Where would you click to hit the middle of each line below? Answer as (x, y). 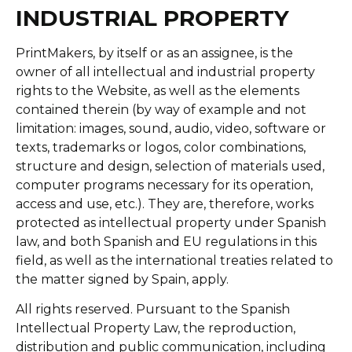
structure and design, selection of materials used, (170, 166)
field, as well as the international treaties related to (174, 260)
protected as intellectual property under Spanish (171, 222)
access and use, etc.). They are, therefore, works (165, 203)
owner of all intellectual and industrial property (165, 71)
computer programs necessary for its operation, (164, 185)
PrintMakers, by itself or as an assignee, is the (154, 53)
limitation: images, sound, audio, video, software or (171, 128)
